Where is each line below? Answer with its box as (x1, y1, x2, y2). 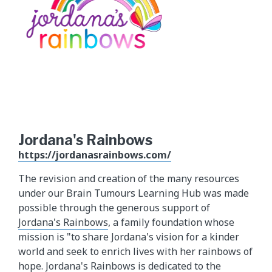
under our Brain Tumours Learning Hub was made (18, 186, 249, 200)
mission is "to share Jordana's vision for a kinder (18, 229, 239, 243)
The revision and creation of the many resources (18, 171, 239, 185)
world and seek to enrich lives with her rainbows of (18, 244, 253, 258)
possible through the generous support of (18, 200, 210, 214)
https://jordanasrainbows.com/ (18, 148, 171, 161)
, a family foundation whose (108, 215, 234, 229)
